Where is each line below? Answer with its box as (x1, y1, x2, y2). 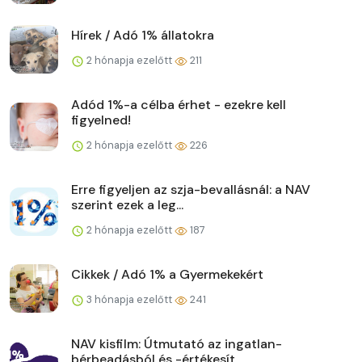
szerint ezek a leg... (71, 196, 183, 214)
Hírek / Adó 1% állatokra (71, 27, 214, 44)
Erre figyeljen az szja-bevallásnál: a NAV (71, 181, 310, 199)
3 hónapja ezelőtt (84, 293, 175, 307)
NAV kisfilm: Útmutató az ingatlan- (71, 335, 282, 353)
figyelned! (71, 112, 131, 129)
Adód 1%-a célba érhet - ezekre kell (71, 96, 286, 114)
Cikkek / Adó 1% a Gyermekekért (71, 266, 263, 284)
